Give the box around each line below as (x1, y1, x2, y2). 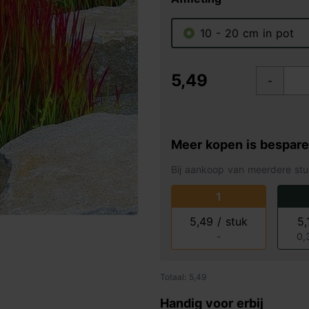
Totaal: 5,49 (160, 272, 206, 282)
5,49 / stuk (189, 215, 248, 228)
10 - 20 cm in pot (200, 26, 294, 40)
